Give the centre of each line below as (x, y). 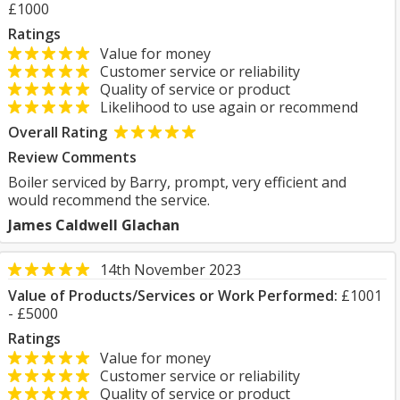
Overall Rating (58, 132)
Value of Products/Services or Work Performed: (173, 296)
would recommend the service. (109, 200)
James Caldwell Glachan (94, 225)
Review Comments (72, 157)
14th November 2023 (171, 270)
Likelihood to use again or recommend (224, 107)
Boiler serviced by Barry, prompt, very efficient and (177, 182)
